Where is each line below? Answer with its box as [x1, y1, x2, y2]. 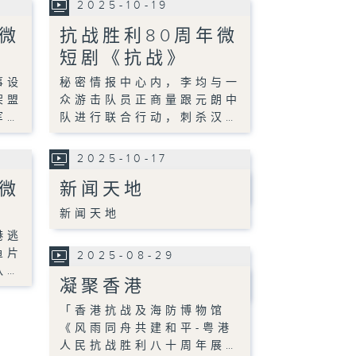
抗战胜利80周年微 [59, 26, 238, 47]
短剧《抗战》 [59, 48, 188, 69]
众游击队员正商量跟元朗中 [59, 94, 241, 107]
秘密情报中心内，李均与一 [59, 76, 241, 90]
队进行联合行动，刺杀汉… [59, 111, 237, 125]
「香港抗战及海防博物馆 [59, 304, 226, 318]
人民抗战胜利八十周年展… [59, 339, 237, 353]
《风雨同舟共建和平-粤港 [59, 322, 233, 335]
